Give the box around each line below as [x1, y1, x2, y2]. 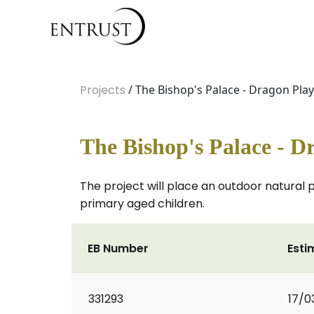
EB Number [88, 240, 149, 257]
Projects [80, 82, 125, 98]
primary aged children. [80, 196, 205, 212]
